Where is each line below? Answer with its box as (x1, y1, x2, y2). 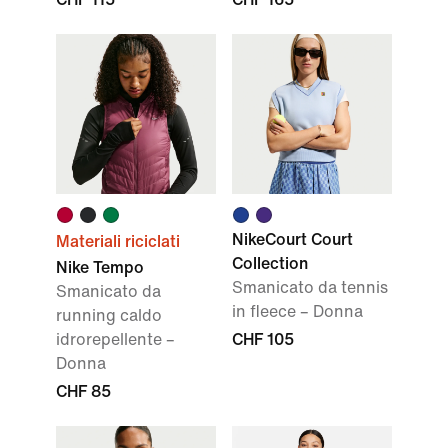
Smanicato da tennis (232, 279, 388, 296)
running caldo (56, 307, 162, 324)
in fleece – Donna (232, 303, 363, 320)
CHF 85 (56, 383, 111, 400)
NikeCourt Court (232, 231, 353, 248)
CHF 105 (232, 331, 294, 348)
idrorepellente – (56, 331, 175, 348)
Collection (232, 255, 308, 272)
